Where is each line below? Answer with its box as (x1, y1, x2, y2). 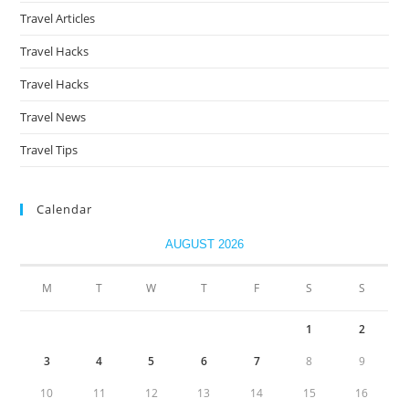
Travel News (20, 108, 87, 125)
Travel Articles (20, 9, 96, 26)
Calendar (37, 200, 93, 217)
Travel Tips (20, 141, 79, 158)
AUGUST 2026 (164, 236, 244, 251)
